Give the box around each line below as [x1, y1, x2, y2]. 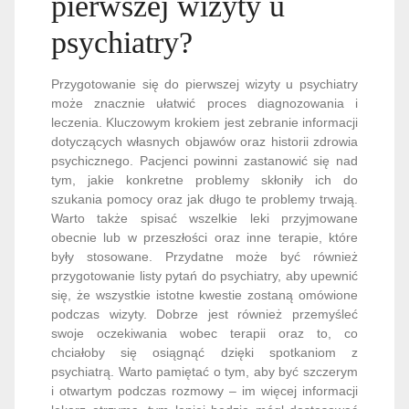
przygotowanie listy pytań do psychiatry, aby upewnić [51, 268, 358, 283]
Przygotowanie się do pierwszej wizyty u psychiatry [51, 77, 358, 91]
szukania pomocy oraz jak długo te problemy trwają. [51, 192, 358, 206]
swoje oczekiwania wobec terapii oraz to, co [51, 326, 358, 341]
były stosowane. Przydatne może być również [51, 249, 358, 264]
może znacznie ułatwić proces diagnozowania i [51, 96, 358, 110]
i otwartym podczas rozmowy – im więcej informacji [51, 383, 358, 398]
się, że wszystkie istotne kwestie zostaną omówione [51, 288, 358, 302]
